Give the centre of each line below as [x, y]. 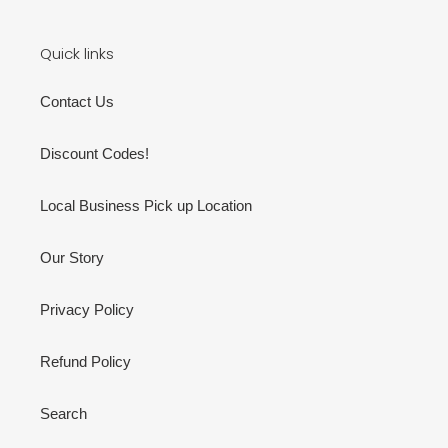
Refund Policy [85, 361]
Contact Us [77, 101]
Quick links [77, 54]
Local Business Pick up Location [146, 205]
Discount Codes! [94, 153]
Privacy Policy [87, 309]
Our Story [72, 257]
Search [63, 413]
